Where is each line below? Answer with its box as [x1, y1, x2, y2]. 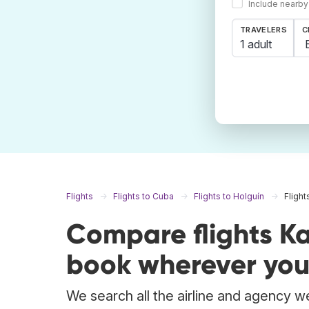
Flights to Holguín [194, 191, 264, 202]
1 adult [240, 37, 272, 51]
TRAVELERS [240, 25, 287, 35]
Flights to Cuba [113, 191, 174, 202]
